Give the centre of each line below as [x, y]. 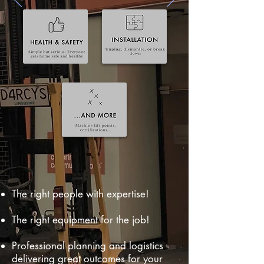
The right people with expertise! [80, 194]
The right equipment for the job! [81, 220]
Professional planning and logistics [88, 246]
